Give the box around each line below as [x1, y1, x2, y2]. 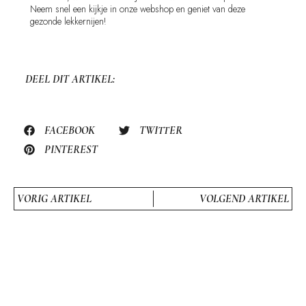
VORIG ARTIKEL [17, 192, 92, 206]
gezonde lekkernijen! [30, 14, 107, 29]
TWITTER [139, 124, 182, 138]
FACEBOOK [44, 124, 95, 138]
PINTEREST [44, 143, 98, 157]
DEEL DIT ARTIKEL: [25, 72, 115, 87]
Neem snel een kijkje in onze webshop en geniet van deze [30, 2, 246, 16]
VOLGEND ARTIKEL [199, 192, 289, 206]
